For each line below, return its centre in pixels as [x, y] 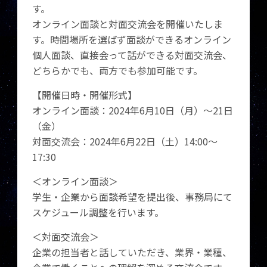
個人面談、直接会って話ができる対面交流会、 [132, 55]
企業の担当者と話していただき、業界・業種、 [132, 252]
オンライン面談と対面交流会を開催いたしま [128, 24]
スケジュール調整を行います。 [98, 212]
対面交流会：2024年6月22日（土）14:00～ [125, 141]
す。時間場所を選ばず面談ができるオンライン [132, 39]
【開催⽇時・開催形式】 [85, 95]
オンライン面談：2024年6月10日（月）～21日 [133, 110]
